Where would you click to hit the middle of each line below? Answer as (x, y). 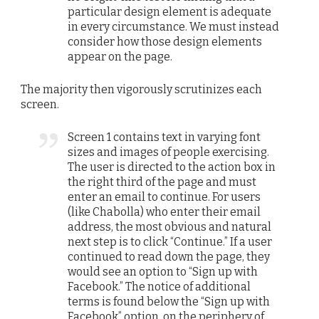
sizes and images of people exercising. (169, 152)
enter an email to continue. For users (164, 197)
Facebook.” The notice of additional (159, 287)
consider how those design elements (165, 41)
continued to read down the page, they (169, 257)
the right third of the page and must (162, 182)
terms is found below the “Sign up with (169, 302)
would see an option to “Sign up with (163, 272)
